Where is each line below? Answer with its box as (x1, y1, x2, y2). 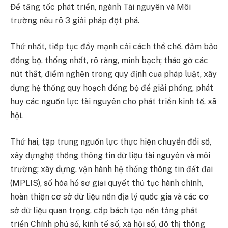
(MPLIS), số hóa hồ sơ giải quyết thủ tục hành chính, (10, 178, 203, 188)
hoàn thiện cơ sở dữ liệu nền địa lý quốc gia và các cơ (10, 191, 209, 202)
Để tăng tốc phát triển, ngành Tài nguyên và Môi (10, 2, 191, 12)
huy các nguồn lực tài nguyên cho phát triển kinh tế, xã (10, 97, 216, 107)
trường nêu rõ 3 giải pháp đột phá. (10, 15, 139, 25)
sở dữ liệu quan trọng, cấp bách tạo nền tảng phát (10, 205, 198, 215)
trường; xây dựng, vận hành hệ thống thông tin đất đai (10, 164, 213, 174)
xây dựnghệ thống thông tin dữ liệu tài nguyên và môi (10, 150, 210, 160)
